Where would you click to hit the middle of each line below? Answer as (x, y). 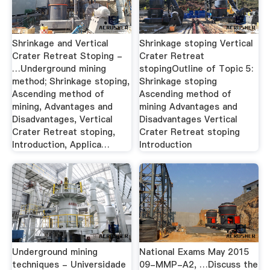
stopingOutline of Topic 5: (196, 69)
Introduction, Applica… (61, 145)
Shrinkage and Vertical (60, 44)
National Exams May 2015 (195, 252)
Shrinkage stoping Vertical (196, 44)
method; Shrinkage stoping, (71, 82)
